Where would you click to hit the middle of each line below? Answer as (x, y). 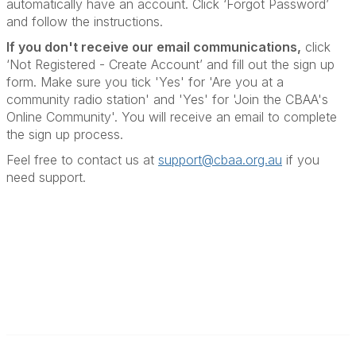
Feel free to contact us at (80, 160)
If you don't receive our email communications (152, 47)
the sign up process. (67, 134)
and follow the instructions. (87, 21)
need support (44, 177)
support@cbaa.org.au (220, 160)
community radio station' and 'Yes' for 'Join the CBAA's (167, 99)
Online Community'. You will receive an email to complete (172, 117)
